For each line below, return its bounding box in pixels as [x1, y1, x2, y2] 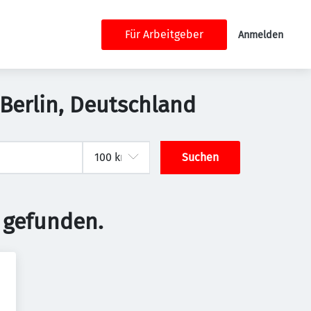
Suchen [182, 151, 219, 164]
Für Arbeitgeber [125, 27, 203, 41]
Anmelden [238, 28, 283, 41]
